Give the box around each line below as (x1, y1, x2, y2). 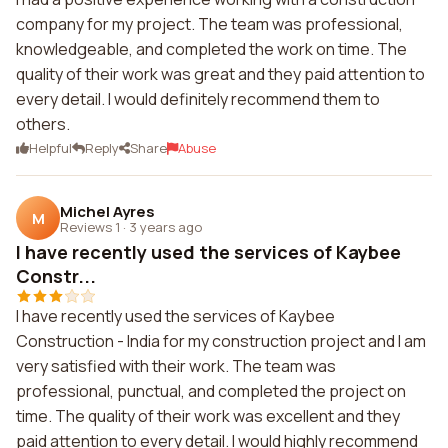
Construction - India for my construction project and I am (16, 330, 426, 352)
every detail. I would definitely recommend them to (16, 88, 380, 110)
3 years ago (129, 217, 202, 236)
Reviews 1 (60, 217, 120, 236)
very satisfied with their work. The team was (16, 355, 336, 377)
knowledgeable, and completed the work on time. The (16, 38, 407, 60)
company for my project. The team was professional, (16, 13, 403, 35)
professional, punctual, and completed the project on (16, 380, 406, 402)
